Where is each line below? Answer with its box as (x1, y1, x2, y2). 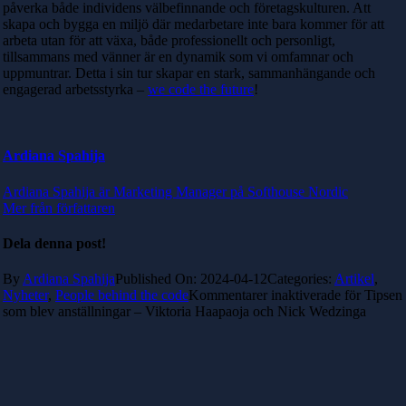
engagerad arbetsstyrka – (3, 82, 148, 98)
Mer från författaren (3, 199, 115, 216)
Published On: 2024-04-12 (115, 271, 267, 287)
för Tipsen (341, 287, 402, 304)
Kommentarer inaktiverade (188, 287, 341, 304)
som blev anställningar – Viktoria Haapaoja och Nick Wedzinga (3, 304, 366, 320)
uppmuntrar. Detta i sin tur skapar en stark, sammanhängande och (3, 65, 375, 82)
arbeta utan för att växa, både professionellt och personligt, (3, 33, 335, 49)
